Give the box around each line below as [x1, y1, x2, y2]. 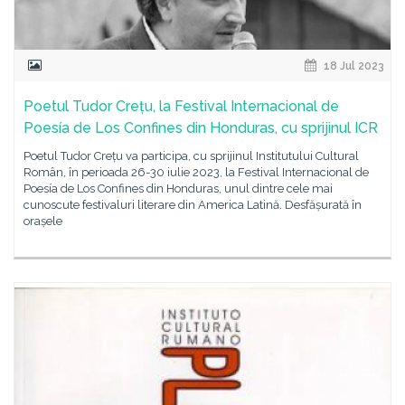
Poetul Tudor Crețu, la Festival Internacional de [24, 98, 339, 115]
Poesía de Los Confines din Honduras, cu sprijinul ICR [24, 119, 378, 137]
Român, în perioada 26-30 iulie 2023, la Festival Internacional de [24, 165, 369, 179]
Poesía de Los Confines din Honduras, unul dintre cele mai [24, 182, 333, 195]
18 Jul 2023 [321, 60, 384, 72]
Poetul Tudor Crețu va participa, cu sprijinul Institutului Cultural [24, 149, 359, 163]
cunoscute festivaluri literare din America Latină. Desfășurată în [24, 198, 362, 212]
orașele [24, 214, 62, 228]
